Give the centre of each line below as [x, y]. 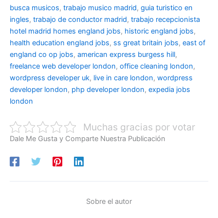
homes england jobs [87, 31]
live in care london [123, 78]
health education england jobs [60, 43]
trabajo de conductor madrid [80, 19]
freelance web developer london [63, 66]
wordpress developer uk [50, 78]
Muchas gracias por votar [139, 127]
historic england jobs [159, 31]
